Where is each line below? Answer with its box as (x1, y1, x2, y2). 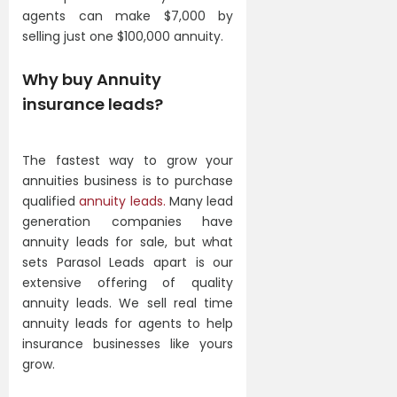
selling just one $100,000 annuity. (22, 27, 223, 45)
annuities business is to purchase (22, 171, 234, 190)
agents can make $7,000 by (22, 6, 234, 25)
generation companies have (22, 212, 234, 230)
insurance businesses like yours (22, 334, 234, 353)
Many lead (165, 191, 234, 210)
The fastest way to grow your (22, 151, 234, 169)
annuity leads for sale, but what (22, 232, 234, 251)
